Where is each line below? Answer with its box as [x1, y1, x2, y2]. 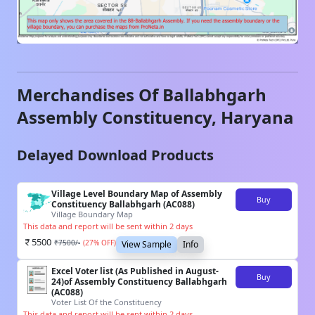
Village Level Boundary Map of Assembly [51, 188, 222, 200]
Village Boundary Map [51, 209, 133, 220]
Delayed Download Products [17, 146, 214, 165]
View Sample [122, 238, 172, 251]
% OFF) [94, 238, 116, 248]
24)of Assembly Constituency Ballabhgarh [51, 276, 227, 288]
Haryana [221, 105, 294, 129]
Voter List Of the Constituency [51, 297, 162, 308]
